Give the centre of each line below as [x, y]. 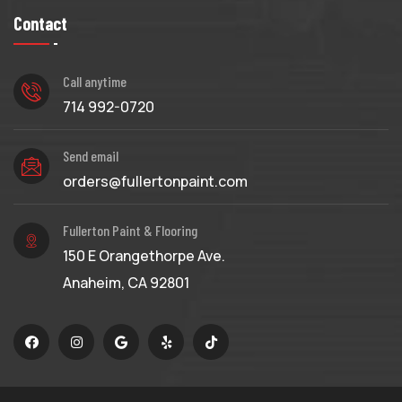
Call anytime [95, 82]
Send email [91, 156]
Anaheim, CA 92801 [126, 283]
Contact [40, 24]
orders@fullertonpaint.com [155, 182]
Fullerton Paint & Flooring [130, 231]
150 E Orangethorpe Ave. [144, 256]
